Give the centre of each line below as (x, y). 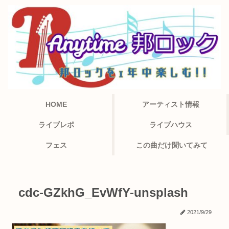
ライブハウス (170, 124)
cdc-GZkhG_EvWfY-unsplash (103, 193)
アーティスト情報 (170, 104)
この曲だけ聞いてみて (172, 145)
